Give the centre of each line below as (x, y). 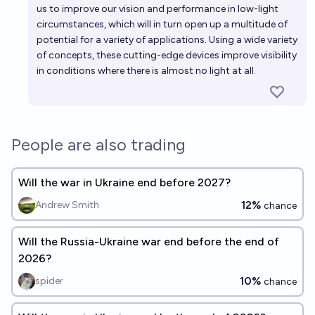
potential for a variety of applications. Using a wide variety (167, 40)
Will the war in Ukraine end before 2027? (124, 182)
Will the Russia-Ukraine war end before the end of (149, 242)
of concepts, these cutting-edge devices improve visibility (167, 55)
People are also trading (98, 144)
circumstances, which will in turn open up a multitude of (162, 24)
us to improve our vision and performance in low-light (157, 9)
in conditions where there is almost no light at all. (146, 71)
